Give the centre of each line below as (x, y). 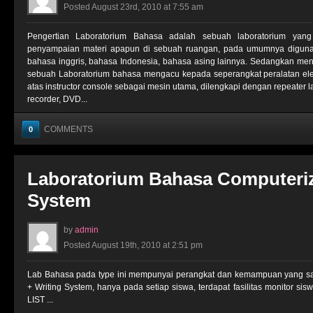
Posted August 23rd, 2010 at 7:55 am (133, 7)
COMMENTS (68, 129)
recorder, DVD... (57, 99)
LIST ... (40, 300)
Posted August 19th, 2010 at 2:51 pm (133, 245)
